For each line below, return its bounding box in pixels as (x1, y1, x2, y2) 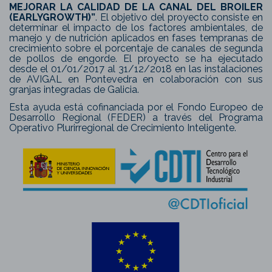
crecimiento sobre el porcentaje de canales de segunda (9, 42, 263, 55)
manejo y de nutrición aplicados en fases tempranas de (9, 32, 263, 44)
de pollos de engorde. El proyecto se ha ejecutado (9, 53, 263, 65)
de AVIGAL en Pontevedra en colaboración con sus (9, 73, 263, 86)
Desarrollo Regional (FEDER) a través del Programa (9, 111, 263, 123)
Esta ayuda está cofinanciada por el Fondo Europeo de (9, 101, 263, 113)
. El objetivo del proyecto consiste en (95, 12, 263, 24)
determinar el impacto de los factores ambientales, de (9, 22, 263, 34)
